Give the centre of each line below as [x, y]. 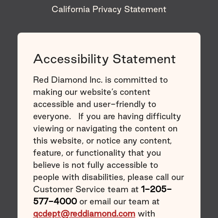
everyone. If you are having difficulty [107, 116]
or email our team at [118, 201]
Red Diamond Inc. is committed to [100, 79]
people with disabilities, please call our [108, 177]
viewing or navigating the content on [105, 128]
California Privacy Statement [109, 9]
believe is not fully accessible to [95, 164]
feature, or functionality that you [97, 152]
